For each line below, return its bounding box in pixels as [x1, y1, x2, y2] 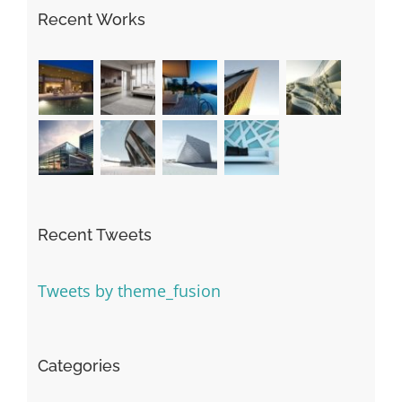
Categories [37, 355, 120, 375]
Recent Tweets [37, 224, 152, 244]
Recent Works [37, 9, 145, 29]
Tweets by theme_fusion [37, 279, 221, 301]
